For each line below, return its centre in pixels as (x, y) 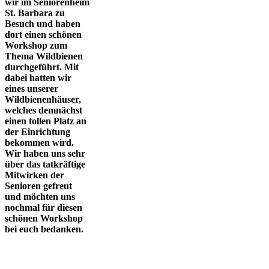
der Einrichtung (38, 131)
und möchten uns (40, 196)
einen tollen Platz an (46, 121)
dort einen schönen (43, 34)
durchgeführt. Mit (42, 67)
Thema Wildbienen (44, 56)
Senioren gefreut (38, 186)
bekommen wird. (39, 142)
